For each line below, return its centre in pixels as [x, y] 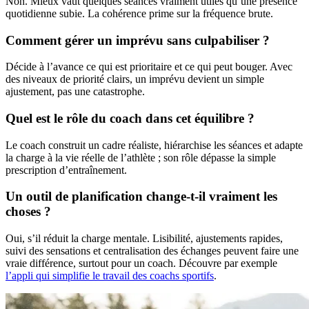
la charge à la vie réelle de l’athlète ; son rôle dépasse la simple [141, 157]
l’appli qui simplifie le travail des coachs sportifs [110, 276]
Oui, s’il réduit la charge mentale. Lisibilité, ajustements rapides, [144, 239]
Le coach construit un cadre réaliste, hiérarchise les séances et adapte [154, 145]
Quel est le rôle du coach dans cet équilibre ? [130, 119]
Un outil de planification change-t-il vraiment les [141, 197]
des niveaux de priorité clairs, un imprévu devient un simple [135, 79]
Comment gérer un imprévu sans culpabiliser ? [138, 40]
